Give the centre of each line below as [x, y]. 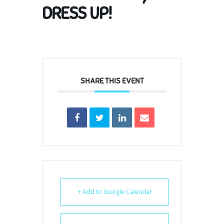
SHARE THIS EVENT [112, 81]
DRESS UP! [77, 13]
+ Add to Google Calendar [114, 191]
